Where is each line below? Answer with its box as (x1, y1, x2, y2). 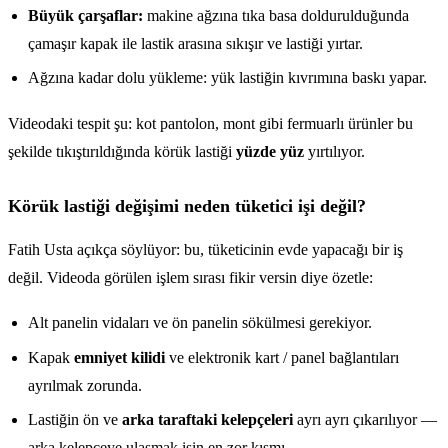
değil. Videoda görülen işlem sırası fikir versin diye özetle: (8, 268, 373, 286)
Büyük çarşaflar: (28, 6, 143, 24)
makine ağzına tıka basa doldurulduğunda (143, 6, 409, 24)
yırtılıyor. (304, 142, 365, 160)
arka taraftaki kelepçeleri (122, 411, 293, 429)
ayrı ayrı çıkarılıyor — (293, 411, 437, 429)
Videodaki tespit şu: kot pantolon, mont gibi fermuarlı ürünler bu (8, 114, 413, 132)
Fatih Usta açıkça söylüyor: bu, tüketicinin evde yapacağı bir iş (8, 240, 403, 258)
